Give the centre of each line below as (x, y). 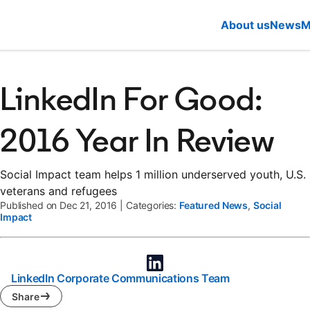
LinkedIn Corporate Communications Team (120, 278)
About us (245, 25)
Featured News (214, 205)
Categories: (153, 205)
